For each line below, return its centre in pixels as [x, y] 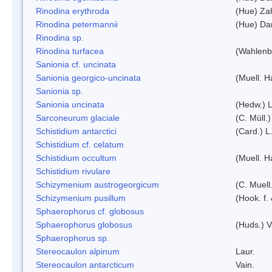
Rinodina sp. [60, 37]
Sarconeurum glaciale [78, 117]
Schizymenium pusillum [81, 198]
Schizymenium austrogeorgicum [97, 184]
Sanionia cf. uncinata [76, 64]
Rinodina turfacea [70, 51]
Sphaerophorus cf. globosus [90, 211]
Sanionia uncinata [70, 104]
